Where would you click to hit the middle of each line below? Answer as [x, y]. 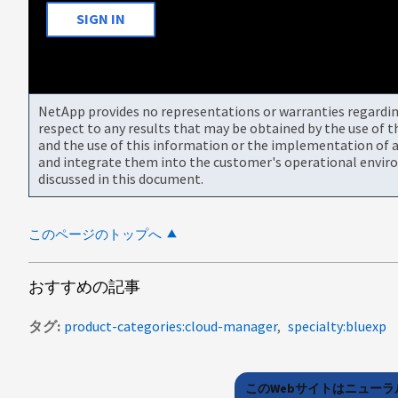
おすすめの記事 [84, 286]
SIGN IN [101, 19]
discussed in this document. [121, 178]
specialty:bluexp [337, 326]
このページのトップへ [95, 234]
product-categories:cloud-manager [171, 326]
